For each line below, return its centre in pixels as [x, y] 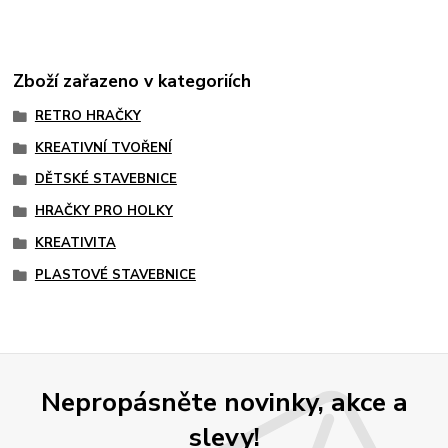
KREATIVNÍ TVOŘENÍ [103, 147]
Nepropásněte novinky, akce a [224, 401]
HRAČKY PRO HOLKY [103, 211]
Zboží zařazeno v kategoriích [132, 80]
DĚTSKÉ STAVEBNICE [105, 179]
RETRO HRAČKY [87, 115]
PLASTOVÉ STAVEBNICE [115, 274]
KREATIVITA [75, 242]
